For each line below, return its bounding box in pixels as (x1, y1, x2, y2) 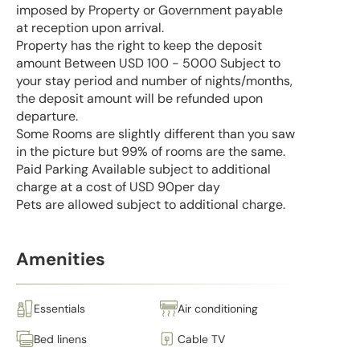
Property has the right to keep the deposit (16, 37, 262, 55)
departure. (16, 108, 78, 125)
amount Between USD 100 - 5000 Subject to (16, 55, 280, 72)
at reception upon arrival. (16, 19, 164, 37)
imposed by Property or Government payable (16, 2, 283, 19)
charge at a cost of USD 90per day (16, 178, 220, 196)
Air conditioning (178, 301, 258, 316)
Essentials (34, 301, 85, 316)
